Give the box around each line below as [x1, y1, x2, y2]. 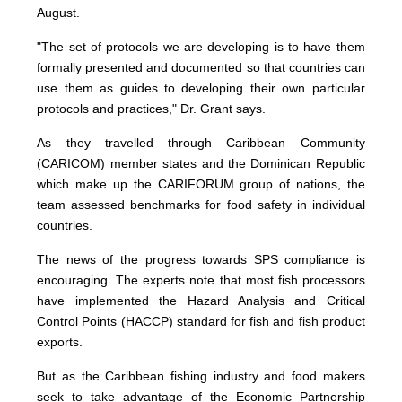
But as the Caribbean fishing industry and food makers [37, 369, 365, 384]
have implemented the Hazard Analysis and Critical [37, 293, 365, 309]
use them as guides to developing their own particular [37, 81, 365, 96]
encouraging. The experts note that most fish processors [37, 273, 365, 288]
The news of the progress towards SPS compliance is [37, 252, 365, 267]
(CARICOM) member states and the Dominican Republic [37, 156, 365, 171]
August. [37, 5, 81, 21]
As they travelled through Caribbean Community [37, 135, 365, 151]
